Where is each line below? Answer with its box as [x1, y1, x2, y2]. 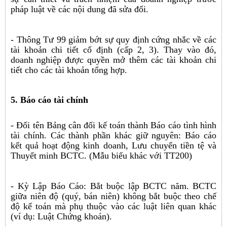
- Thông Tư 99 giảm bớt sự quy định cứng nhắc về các [11, 34, 216, 45]
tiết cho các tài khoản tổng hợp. [11, 64, 127, 75]
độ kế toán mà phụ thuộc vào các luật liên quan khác [11, 201, 216, 211]
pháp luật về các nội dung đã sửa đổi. [11, 4, 148, 14]
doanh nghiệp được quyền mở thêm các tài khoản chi [11, 54, 216, 65]
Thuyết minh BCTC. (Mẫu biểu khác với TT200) [11, 150, 192, 161]
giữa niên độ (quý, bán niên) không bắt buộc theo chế [11, 191, 216, 201]
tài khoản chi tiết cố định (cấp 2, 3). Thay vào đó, [11, 44, 216, 55]
